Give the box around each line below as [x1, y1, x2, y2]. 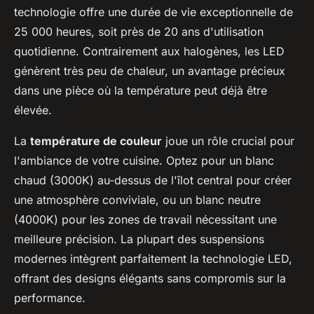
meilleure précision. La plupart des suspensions [14, 232, 264, 247]
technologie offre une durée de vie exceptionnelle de [14, 5, 293, 20]
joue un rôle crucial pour [162, 134, 294, 149]
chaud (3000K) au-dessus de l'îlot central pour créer [14, 173, 292, 188]
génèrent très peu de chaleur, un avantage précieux [14, 64, 285, 78]
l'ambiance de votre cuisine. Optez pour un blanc [14, 153, 274, 168]
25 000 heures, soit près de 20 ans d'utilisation [14, 25, 264, 39]
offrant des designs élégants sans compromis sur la [14, 271, 286, 286]
